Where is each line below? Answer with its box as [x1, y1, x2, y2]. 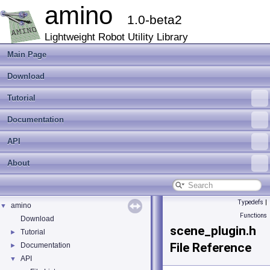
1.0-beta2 [127, 13, 182, 27]
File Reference [170, 240, 251, 255]
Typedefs [237, 198, 263, 206]
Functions [240, 212, 267, 219]
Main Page [7, 50, 46, 59]
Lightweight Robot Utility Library [45, 31, 188, 43]
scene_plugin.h [170, 224, 256, 238]
